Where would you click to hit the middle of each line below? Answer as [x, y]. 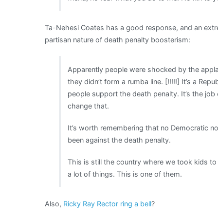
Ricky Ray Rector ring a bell [107, 203]
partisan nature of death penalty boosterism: [118, 39]
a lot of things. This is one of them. [125, 174]
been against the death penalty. [119, 140]
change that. [89, 106]
